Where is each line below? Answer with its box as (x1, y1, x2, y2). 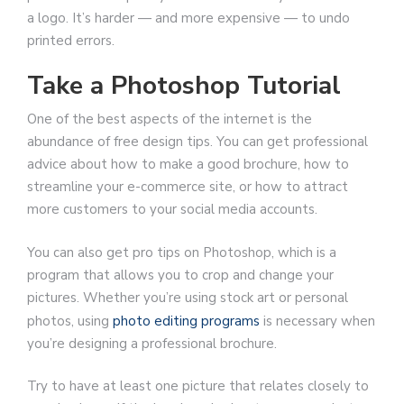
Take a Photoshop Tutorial (27, 69, 341, 104)
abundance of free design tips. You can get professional (27, 133, 368, 151)
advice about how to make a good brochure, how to (27, 155, 349, 174)
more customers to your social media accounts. (27, 200, 317, 219)
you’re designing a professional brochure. (27, 334, 277, 353)
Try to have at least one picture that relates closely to (27, 377, 369, 396)
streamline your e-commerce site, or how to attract (27, 178, 348, 197)
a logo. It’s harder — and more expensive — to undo (27, 8, 350, 27)
